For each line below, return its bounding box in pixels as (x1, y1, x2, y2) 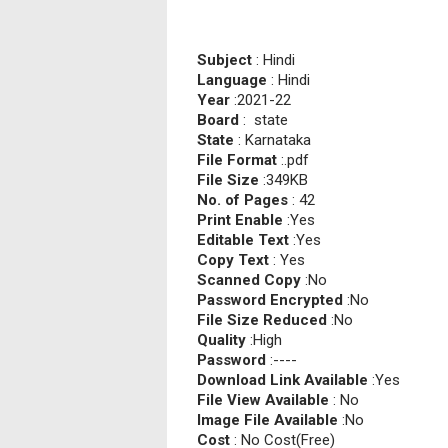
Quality (197, 331, 250, 349)
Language (197, 71, 271, 89)
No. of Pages (197, 191, 292, 209)
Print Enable (197, 211, 287, 229)
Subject (197, 51, 256, 69)
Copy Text (197, 251, 273, 269)
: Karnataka (238, 131, 311, 149)
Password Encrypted (197, 291, 347, 309)
